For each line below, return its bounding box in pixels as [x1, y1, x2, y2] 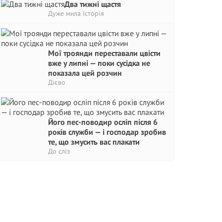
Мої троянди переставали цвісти [48, 48, 161, 58]
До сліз [48, 147, 70, 156]
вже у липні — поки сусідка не [48, 58, 150, 68]
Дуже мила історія [48, 9, 104, 18]
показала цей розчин [48, 68, 122, 78]
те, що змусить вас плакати [48, 137, 140, 147]
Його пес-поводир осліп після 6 [48, 117, 158, 127]
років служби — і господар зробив [48, 127, 166, 137]
